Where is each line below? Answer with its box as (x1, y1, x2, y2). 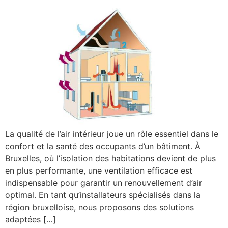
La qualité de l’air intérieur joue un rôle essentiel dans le (5, 128, 218, 139)
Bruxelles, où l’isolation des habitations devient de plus (5, 153, 216, 163)
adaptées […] (5, 214, 56, 224)
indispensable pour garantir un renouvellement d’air (5, 177, 202, 188)
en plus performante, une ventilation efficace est (5, 165, 192, 176)
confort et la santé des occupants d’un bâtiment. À (5, 140, 201, 151)
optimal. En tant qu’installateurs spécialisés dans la (5, 189, 201, 200)
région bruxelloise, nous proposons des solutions (5, 202, 194, 212)
